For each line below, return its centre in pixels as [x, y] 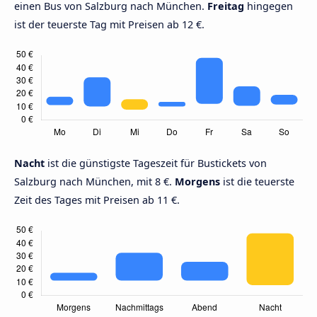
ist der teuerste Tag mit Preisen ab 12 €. [109, 25]
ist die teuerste [257, 182]
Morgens [197, 182]
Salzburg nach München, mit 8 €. [94, 182]
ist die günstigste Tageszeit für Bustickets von [157, 163]
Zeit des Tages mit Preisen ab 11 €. [97, 200]
